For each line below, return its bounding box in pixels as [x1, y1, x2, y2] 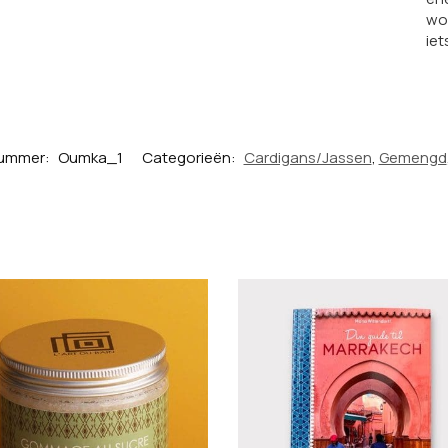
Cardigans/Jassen [243, 147, 372, 169]
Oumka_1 [57, 147, 123, 169]
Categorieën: [141, 147, 239, 169]
